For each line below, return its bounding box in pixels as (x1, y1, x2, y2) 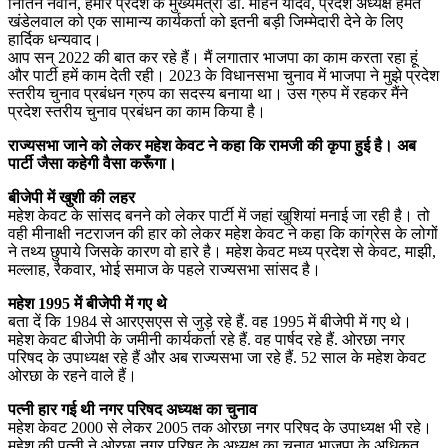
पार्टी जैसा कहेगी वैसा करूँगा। (8, 154, 181, 172)
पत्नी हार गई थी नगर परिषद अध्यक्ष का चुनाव (8, 400, 257, 418)
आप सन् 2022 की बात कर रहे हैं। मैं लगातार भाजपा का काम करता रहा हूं (8, 48, 418, 66)
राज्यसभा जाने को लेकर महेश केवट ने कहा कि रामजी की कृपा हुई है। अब (8, 136, 416, 154)
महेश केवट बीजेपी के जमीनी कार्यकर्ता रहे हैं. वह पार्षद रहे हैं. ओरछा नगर (8, 330, 405, 348)
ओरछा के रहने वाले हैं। (8, 366, 141, 384)
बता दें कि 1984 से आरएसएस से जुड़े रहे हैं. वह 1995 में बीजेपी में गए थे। (8, 312, 412, 330)
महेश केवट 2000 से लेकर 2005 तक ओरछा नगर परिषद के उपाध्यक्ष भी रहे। (8, 418, 432, 436)
